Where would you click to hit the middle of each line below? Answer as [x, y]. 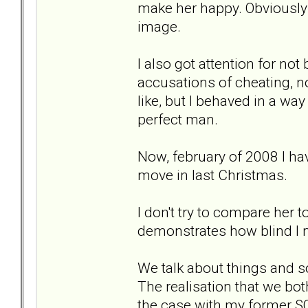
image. [159, 26]
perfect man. [178, 119]
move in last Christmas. [212, 175]
